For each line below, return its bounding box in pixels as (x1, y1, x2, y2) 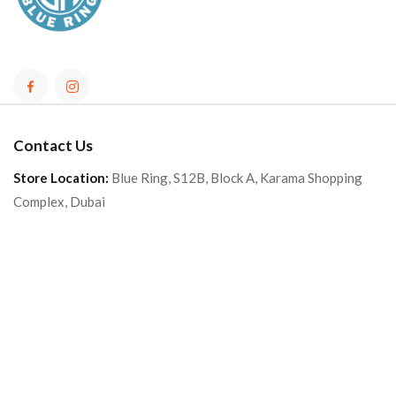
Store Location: (13, 170, 109, 187)
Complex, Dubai (13, 194, 105, 210)
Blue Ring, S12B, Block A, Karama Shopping (109, 170, 362, 187)
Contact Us (13, 136, 93, 156)
